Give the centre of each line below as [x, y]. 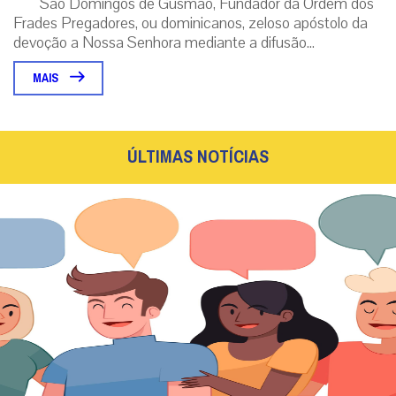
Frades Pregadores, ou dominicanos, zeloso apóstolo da [190, 23]
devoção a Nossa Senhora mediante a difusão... [164, 42]
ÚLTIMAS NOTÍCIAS [198, 156]
